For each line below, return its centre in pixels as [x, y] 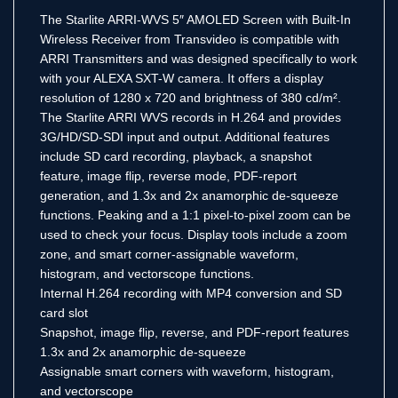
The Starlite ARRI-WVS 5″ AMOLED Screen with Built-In [195, 19]
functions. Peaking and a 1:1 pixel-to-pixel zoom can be [195, 215]
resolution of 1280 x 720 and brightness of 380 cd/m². [191, 97]
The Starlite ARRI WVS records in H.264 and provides [191, 117]
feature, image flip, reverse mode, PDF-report [168, 175]
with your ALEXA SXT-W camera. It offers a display [182, 78]
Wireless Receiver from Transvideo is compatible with [190, 39]
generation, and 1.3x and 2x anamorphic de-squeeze [189, 195]
